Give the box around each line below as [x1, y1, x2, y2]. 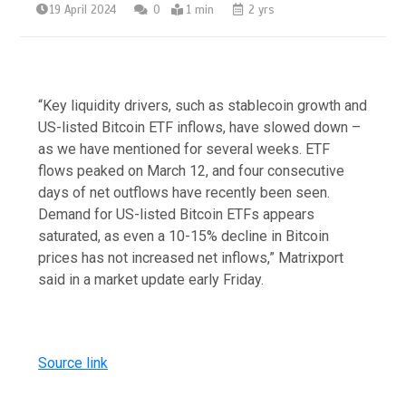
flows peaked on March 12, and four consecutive [38, 161, 345, 179]
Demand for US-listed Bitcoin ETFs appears [38, 205, 315, 223]
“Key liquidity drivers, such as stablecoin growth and [38, 96, 368, 114]
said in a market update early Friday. [38, 270, 265, 288]
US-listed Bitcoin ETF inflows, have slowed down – [38, 118, 362, 136]
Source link [38, 353, 109, 372]
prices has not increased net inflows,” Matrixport [38, 248, 344, 266]
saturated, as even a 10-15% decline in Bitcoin [38, 227, 330, 245]
